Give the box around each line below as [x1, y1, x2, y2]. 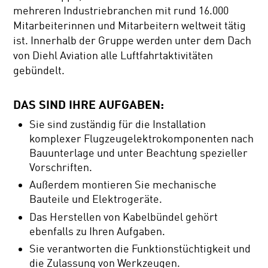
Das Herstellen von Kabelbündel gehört [29, 210, 218, 224]
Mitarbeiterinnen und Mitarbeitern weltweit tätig [13, 19, 246, 33]
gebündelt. [13, 64, 65, 78]
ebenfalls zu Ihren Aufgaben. [29, 224, 166, 238]
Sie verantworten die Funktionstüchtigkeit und [29, 242, 251, 255]
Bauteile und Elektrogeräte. [29, 193, 163, 206]
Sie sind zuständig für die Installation [29, 117, 206, 131]
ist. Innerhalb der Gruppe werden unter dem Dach [13, 34, 252, 48]
